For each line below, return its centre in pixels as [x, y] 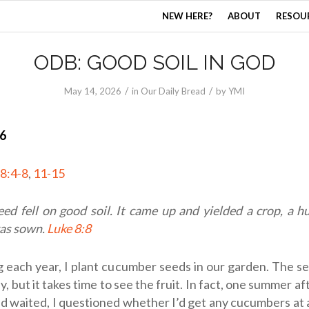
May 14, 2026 [93, 91]
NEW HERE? [188, 16]
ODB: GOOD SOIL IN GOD [154, 62]
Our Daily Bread [173, 91]
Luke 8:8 [69, 229]
